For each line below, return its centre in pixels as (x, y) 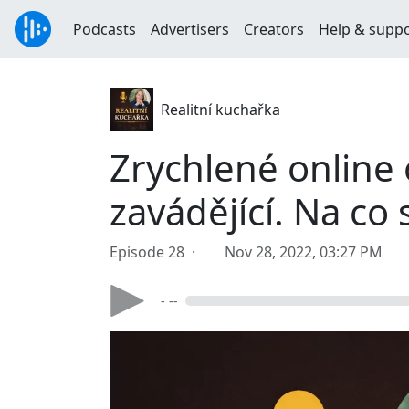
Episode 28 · (156, 252)
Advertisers (190, 29)
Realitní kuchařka (220, 110)
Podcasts (105, 29)
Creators (274, 29)
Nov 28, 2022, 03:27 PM (304, 252)
